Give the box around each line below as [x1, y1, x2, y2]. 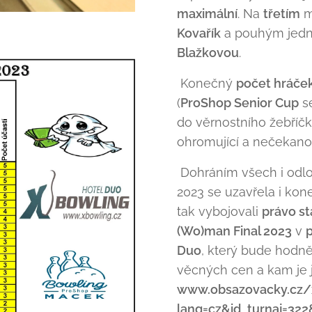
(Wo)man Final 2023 [177, 224, 292, 238]
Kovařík [177, 26, 221, 40]
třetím [263, 6, 300, 21]
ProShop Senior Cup [180, 95, 299, 110]
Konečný [177, 76, 236, 91]
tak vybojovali [177, 204, 262, 219]
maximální [177, 6, 237, 21]
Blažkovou [177, 45, 239, 60]
